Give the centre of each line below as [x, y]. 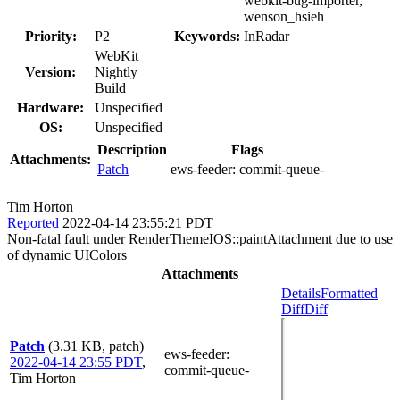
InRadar [267, 36]
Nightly [116, 71]
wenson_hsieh [284, 16]
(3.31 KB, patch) [96, 346]
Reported [33, 222]
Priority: [50, 36]
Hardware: [50, 107]
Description [132, 149]
